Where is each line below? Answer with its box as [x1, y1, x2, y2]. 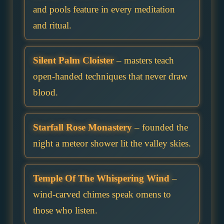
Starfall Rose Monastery [33, 122, 132, 133]
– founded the [132, 122, 188, 133]
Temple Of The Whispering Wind [33, 173, 169, 184]
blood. [33, 87, 58, 98]
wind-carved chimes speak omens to [33, 189, 171, 200]
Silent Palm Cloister [33, 55, 114, 66]
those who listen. [33, 205, 97, 216]
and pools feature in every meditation [33, 4, 175, 15]
